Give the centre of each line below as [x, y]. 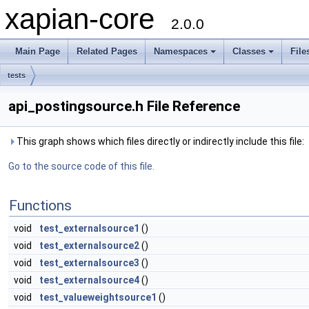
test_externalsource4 [89, 280]
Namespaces [181, 51]
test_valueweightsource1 [98, 297]
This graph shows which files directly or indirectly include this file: [159, 141]
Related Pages [107, 51]
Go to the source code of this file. [81, 166]
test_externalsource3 [89, 263]
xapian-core [88, 19]
